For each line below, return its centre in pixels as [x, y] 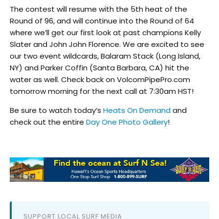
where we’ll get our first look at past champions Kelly [105, 32]
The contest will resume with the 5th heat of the [99, 9]
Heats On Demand [137, 110]
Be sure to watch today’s [56, 110]
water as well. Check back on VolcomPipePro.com [100, 79]
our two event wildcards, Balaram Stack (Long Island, [105, 56]
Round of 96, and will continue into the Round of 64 [102, 21]
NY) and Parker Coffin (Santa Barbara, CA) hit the [99, 67]
